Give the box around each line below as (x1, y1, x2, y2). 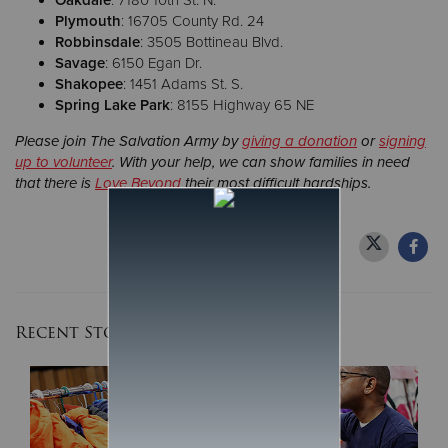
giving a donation (242, 132, 357, 150)
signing (379, 132, 426, 150)
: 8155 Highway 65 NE (170, 96, 314, 114)
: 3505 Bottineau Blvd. (140, 33, 283, 51)
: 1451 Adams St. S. (123, 75, 247, 93)
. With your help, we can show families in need (112, 153, 410, 171)
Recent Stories (15, 319, 150, 345)
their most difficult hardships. (181, 174, 371, 192)
